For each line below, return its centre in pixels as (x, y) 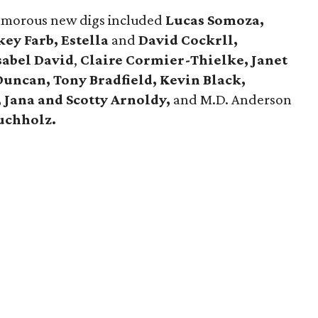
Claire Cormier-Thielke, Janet (184, 60)
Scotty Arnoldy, (119, 99)
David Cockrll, (187, 40)
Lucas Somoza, (215, 20)
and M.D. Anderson (233, 99)
